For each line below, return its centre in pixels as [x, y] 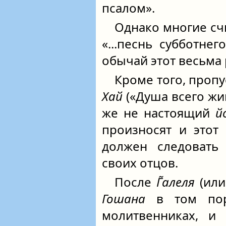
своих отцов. [140, 163]
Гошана [124, 199]
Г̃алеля [176, 182]
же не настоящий [159, 113]
